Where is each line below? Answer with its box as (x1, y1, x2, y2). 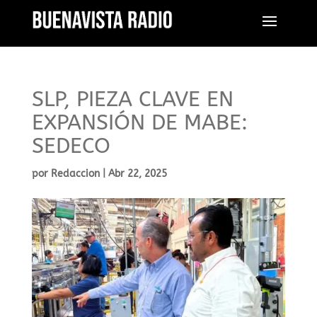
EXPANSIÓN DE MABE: (31, 110, 248, 135)
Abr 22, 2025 (108, 168, 167, 180)
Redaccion (50, 168, 100, 180)
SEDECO (31, 133, 110, 158)
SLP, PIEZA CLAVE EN (31, 86, 234, 112)
